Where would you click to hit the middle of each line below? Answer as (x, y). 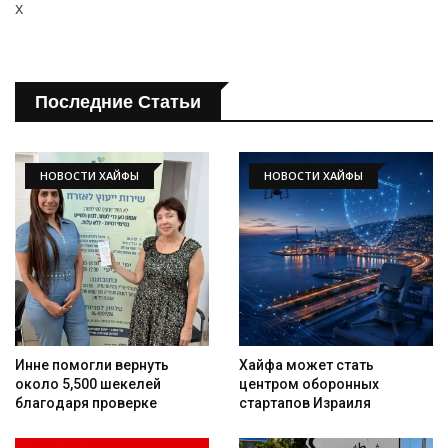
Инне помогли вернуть (92, 364)
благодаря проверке (86, 402)
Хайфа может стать (306, 364)
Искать (397, 41)
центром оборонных (309, 383)
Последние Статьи (118, 101)
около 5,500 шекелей (88, 383)
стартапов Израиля (305, 402)
